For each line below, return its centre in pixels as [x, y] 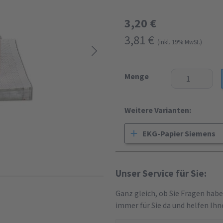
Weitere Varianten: [158, 110]
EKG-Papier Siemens [179, 133]
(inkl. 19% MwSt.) [180, 42]
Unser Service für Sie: [161, 173]
